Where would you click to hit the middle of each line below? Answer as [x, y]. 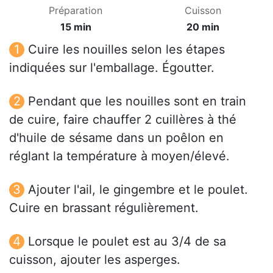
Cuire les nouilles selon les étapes [126, 50]
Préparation [76, 11]
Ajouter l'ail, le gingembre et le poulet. [138, 190]
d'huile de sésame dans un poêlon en [116, 138]
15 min [76, 27]
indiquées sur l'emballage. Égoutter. [112, 68]
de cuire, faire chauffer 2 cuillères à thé [123, 120]
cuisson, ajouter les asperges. [95, 260]
